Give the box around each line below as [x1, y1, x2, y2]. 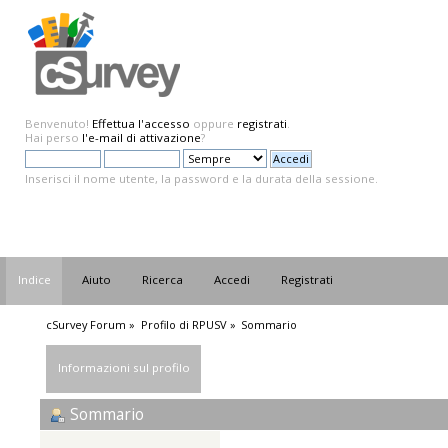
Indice [18, 272, 52, 288]
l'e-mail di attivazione [82, 130, 201, 145]
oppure [190, 116, 237, 131]
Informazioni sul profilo [58, 359, 191, 375]
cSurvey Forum [46, 316, 127, 332]
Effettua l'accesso [92, 116, 190, 131]
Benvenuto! [25, 116, 92, 131]
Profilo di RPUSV [140, 316, 227, 332]
